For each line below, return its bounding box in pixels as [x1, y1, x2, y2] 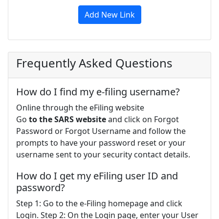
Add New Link [84, 9, 135, 20]
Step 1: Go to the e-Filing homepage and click [16, 197, 182, 209]
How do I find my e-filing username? [16, 85, 180, 98]
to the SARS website [29, 113, 106, 125]
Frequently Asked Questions [16, 54, 173, 71]
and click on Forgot [106, 113, 179, 125]
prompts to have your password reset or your [16, 137, 186, 148]
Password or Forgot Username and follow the [16, 125, 186, 136]
